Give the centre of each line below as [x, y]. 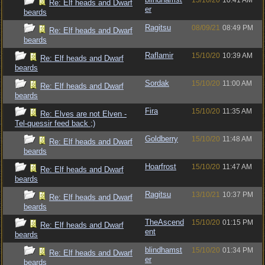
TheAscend [164, 222]
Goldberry [161, 139]
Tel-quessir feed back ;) [55, 123]
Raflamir [159, 55]
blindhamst [164, 250]
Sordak [157, 83]
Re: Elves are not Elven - [83, 114]
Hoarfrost [161, 167]
